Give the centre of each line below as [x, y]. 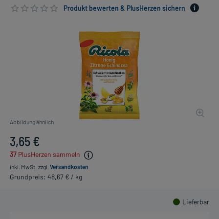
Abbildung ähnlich [32, 122]
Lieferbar [196, 201]
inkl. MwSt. [23, 166]
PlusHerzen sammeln [49, 154]
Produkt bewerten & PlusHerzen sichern [124, 8]
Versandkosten [69, 166]
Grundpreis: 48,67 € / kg [46, 176]
